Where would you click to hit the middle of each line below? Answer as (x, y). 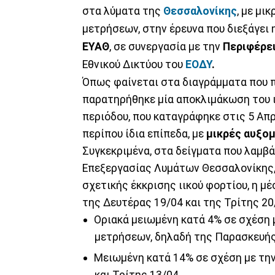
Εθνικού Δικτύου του (134, 64)
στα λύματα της (123, 11)
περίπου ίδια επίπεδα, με (144, 134)
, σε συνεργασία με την (166, 46)
